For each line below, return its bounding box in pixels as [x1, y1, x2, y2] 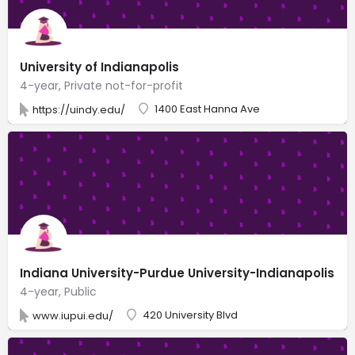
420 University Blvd [143, 307, 238, 323]
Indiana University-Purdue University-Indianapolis [20, 264, 334, 281]
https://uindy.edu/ [32, 101, 125, 117]
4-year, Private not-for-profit [20, 77, 183, 94]
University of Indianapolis [20, 58, 179, 75]
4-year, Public [20, 283, 97, 300]
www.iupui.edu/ [32, 307, 113, 323]
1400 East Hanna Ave [155, 101, 260, 116]
